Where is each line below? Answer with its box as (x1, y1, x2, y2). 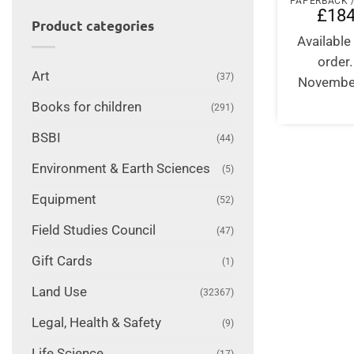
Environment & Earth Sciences (31, 160, 210, 176)
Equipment (31, 191, 96, 207)
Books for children (31, 99, 141, 115)
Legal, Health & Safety (31, 314, 161, 330)
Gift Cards (31, 253, 92, 269)
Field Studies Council (31, 222, 156, 238)
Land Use (31, 284, 87, 299)
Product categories (31, 17, 154, 35)
